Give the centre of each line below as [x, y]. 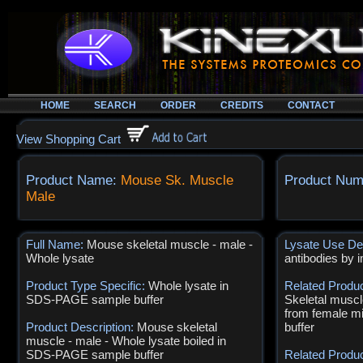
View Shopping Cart [68, 139]
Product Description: [81, 327]
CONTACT [311, 105]
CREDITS [242, 105]
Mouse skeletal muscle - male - [170, 244]
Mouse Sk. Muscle [177, 180]
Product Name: [73, 180]
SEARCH [115, 105]
